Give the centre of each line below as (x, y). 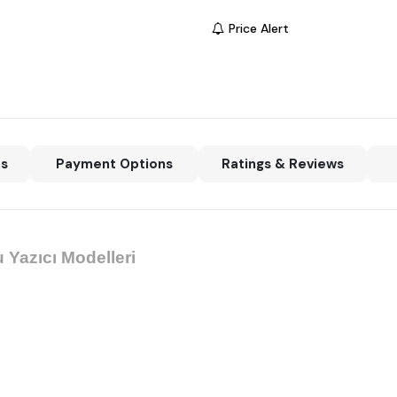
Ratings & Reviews (282, 164)
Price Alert (259, 28)
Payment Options (115, 164)
